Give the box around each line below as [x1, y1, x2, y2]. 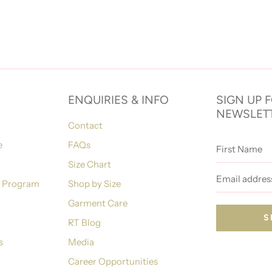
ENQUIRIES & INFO [68, 92, 169, 107]
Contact [68, 119, 103, 131]
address [216, 175, 248, 188]
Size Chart [68, 158, 111, 170]
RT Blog [68, 216, 101, 228]
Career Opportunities [68, 255, 158, 267]
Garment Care [68, 197, 127, 209]
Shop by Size [68, 177, 121, 189]
